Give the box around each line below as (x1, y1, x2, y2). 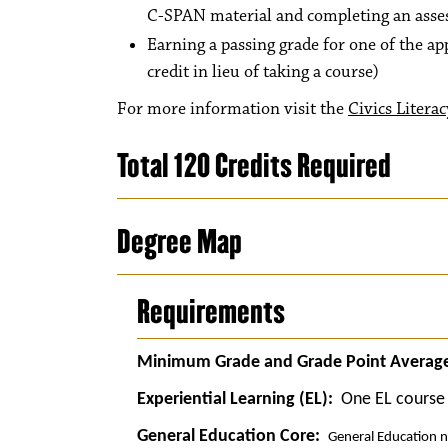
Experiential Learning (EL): (137, 390, 333, 409)
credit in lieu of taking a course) (147, 61, 379, 83)
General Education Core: (137, 427, 320, 446)
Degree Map (117, 221, 242, 262)
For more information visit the (117, 98, 348, 120)
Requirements (137, 291, 285, 332)
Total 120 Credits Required (117, 145, 391, 186)
